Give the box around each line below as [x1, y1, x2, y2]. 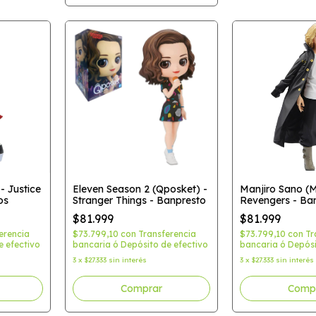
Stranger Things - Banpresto [72, 194, 206, 207]
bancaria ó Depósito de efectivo [72, 239, 208, 250]
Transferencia [138, 229, 196, 239]
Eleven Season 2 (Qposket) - [72, 183, 207, 195]
